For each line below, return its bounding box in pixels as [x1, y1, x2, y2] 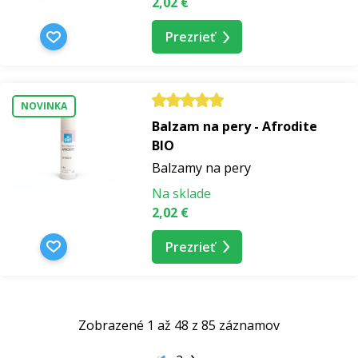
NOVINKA [21, 99, 67, 113]
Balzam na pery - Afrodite [152, 117, 317, 135]
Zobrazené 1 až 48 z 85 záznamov [78, 316, 280, 334]
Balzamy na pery [152, 158, 251, 177]
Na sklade [152, 184, 211, 202]
